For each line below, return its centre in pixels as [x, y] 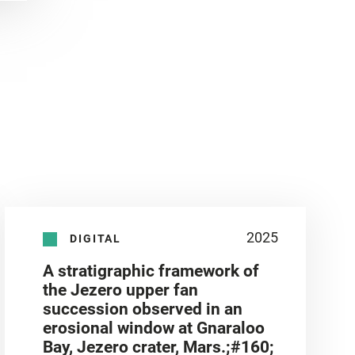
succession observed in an [143, 309]
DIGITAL [96, 238]
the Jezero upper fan [121, 290]
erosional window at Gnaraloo [154, 328]
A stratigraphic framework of [151, 271]
